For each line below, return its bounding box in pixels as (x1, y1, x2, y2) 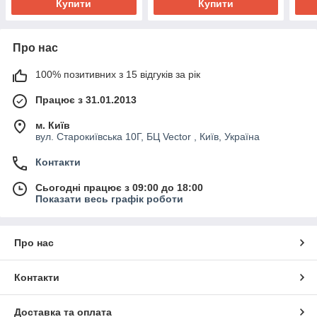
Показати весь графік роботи (35, 193, 183, 205)
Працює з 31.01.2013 (35, 94, 137, 106)
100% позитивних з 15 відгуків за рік (35, 69, 200, 81)
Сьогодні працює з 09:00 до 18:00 (35, 182, 203, 194)
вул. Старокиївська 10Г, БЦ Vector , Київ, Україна (35, 131, 260, 143)
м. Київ (35, 120, 70, 132)
